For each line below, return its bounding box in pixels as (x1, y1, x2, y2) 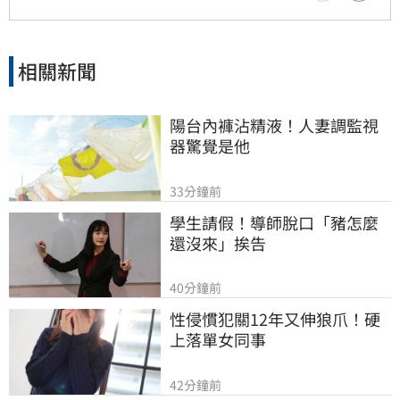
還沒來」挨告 (170, 230, 266, 254)
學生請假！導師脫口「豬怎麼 (170, 210, 379, 234)
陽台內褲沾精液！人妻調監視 (170, 112, 379, 137)
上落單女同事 (170, 328, 266, 352)
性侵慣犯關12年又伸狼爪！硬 (170, 307, 380, 331)
